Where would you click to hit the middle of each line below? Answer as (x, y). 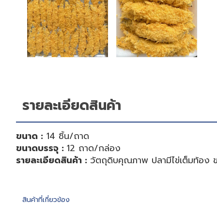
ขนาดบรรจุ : (42, 148)
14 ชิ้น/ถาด (66, 136)
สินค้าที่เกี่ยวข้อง (46, 200)
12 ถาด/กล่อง (94, 148)
